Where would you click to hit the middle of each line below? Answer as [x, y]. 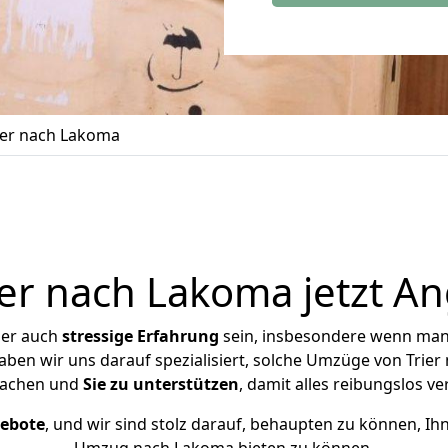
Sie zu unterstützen [161, 384]
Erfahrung [177, 336]
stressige [97, 336]
